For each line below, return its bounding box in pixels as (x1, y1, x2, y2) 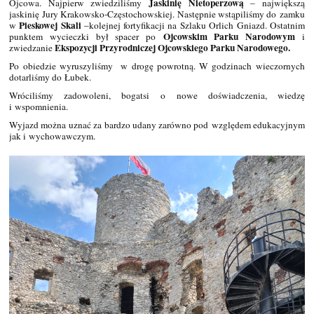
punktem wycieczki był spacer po (9, 30, 163, 43)
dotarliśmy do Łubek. (9, 71, 92, 84)
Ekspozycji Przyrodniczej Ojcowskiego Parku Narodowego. (55, 41, 291, 55)
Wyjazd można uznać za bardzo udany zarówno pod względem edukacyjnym (9, 118, 305, 132)
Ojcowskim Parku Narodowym (163, 29, 302, 44)
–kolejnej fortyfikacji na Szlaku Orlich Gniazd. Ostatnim (83, 19, 305, 32)
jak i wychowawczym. (9, 130, 96, 143)
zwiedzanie (9, 41, 55, 55)
